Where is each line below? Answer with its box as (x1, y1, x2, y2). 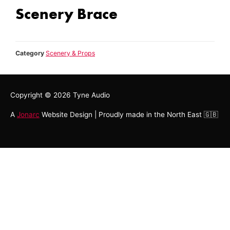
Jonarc (17, 110, 40, 119)
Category (15, 49, 44, 57)
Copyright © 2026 (10, 90, 73, 99)
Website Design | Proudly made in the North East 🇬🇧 (40, 110, 218, 119)
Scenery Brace (15, 4, 118, 24)
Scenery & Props (46, 49, 95, 57)
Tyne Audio (73, 90, 110, 99)
